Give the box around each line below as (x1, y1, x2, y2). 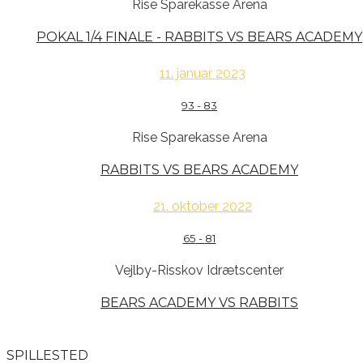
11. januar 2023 (160, 65, 246, 81)
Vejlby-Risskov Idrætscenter (115, 263, 284, 279)
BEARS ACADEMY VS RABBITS (100, 295, 298, 311)
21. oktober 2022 (153, 198, 252, 214)
